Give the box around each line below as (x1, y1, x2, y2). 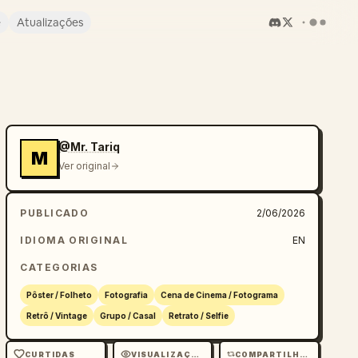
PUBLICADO (20, 207, 89, 219)
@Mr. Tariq (58, 140, 121, 153)
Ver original (58, 160, 111, 172)
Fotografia (105, 290, 149, 300)
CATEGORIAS (20, 261, 98, 273)
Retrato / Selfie (169, 311, 229, 320)
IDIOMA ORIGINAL (20, 234, 128, 246)
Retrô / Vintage (26, 311, 88, 320)
